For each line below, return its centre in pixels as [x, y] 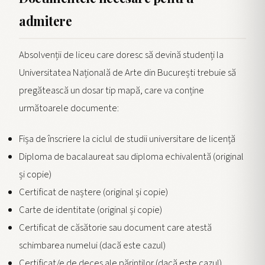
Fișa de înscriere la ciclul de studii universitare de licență [127, 139]
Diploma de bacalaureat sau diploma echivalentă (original [131, 157]
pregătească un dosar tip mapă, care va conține [112, 91]
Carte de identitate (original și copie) [91, 210]
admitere [46, 20]
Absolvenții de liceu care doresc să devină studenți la [121, 55]
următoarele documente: [69, 109]
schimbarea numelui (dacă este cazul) [92, 246]
